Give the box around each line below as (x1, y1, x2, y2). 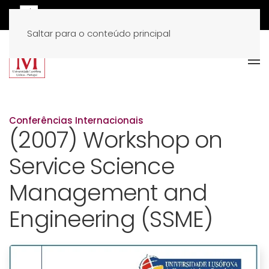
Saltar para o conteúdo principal (27, 27, 171, 40)
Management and (9, 177, 208, 208)
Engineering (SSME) (9, 204, 213, 235)
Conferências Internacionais (9, 114, 144, 127)
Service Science (9, 151, 174, 182)
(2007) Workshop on (9, 124, 223, 156)
